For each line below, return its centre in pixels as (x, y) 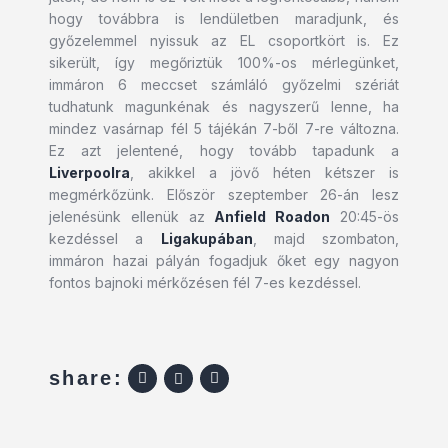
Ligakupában (206, 239)
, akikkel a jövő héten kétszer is (264, 173)
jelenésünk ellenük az (132, 217)
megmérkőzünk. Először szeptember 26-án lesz (224, 195)
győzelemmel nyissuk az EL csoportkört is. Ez (224, 41)
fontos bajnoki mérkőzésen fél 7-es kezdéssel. (205, 283)
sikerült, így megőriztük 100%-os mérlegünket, (224, 63)
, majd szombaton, (325, 239)
